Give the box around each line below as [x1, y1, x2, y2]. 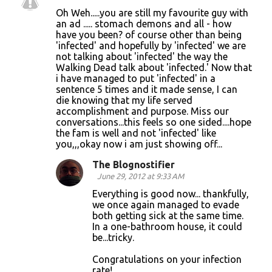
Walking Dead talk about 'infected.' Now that [56, 62, 252, 73]
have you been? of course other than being [56, 29, 242, 40]
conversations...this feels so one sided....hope [56, 117, 251, 127]
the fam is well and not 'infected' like [56, 127, 216, 138]
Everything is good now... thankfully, [92, 188, 249, 199]
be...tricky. [92, 232, 134, 243]
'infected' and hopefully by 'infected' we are [56, 40, 246, 51]
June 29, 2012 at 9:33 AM [97, 172, 184, 180]
